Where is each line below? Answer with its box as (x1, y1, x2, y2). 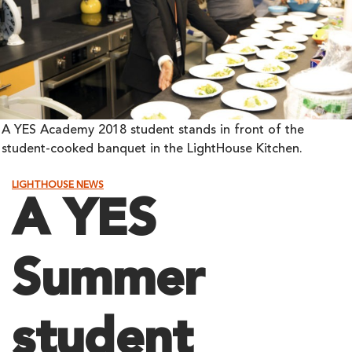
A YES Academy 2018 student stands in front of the (2, 124, 304, 137)
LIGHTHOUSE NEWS (12, 181, 104, 190)
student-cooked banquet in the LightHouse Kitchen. (2, 143, 302, 156)
